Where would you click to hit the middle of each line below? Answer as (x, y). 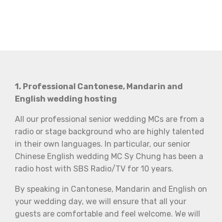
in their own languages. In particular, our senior (103, 144)
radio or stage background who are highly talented (110, 131)
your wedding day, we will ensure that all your (101, 201)
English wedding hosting (66, 99)
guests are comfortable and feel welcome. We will (108, 214)
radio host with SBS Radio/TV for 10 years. (94, 168)
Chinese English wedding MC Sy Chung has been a (109, 156)
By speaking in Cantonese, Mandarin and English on (111, 189)
